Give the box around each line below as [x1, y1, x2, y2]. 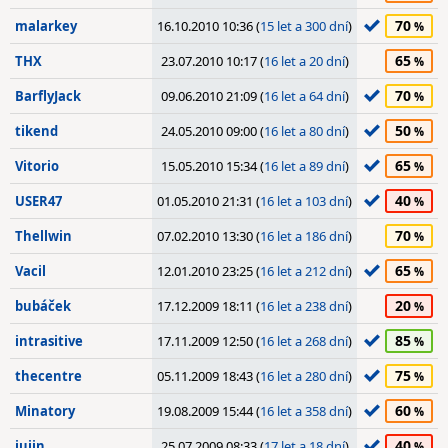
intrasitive [15, 332, 83, 350]
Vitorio [15, 157, 59, 175]
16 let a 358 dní [260, 402, 348, 420]
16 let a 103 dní [260, 192, 348, 210]
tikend [15, 122, 58, 140]
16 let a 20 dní [263, 52, 345, 70]
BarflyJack [15, 87, 81, 105]
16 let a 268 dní [260, 332, 348, 350]
